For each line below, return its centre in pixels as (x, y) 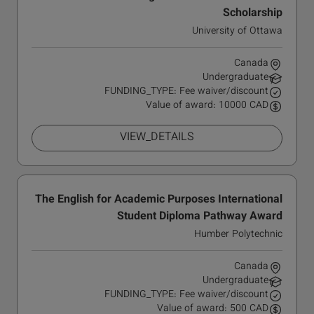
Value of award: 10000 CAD (207, 106)
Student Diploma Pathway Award (200, 217)
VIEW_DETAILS (157, 138)
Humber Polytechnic (238, 235)
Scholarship (253, 14)
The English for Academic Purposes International (159, 200)
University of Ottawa (237, 32)
